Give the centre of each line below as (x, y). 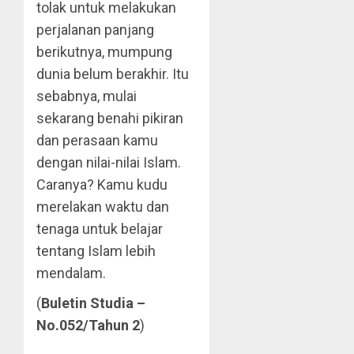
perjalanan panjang (95, 30)
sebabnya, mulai (87, 96)
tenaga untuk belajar (100, 229)
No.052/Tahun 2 (88, 325)
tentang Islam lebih (96, 251)
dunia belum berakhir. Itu (113, 74)
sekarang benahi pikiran (110, 118)
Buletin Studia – (93, 303)
